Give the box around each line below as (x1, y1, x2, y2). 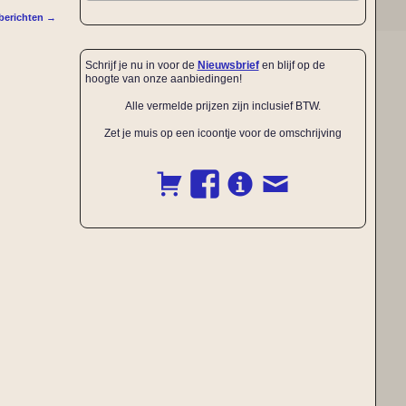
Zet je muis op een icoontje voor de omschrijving (103, 126, 342, 140)
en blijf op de (258, 58, 325, 72)
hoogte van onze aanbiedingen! (84, 72, 242, 85)
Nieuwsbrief (197, 58, 259, 72)
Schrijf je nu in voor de (84, 58, 198, 72)
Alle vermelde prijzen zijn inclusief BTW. (124, 99, 321, 112)
